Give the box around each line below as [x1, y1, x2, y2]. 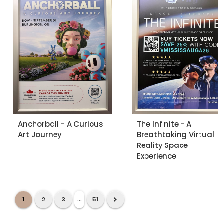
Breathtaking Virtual [136, 129, 214, 140]
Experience [136, 151, 176, 162]
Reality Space [136, 140, 188, 151]
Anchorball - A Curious [18, 119, 103, 129]
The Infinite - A [136, 119, 191, 129]
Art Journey [18, 129, 62, 140]
